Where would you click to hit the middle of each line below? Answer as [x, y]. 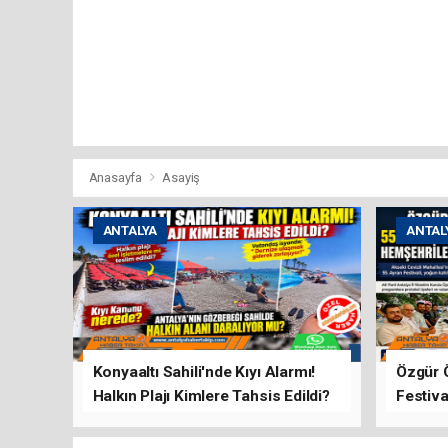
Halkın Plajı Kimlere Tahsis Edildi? [211, 395]
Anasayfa [116, 177]
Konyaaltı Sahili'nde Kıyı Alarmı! [204, 371]
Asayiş [181, 177]
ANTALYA [130, 230]
